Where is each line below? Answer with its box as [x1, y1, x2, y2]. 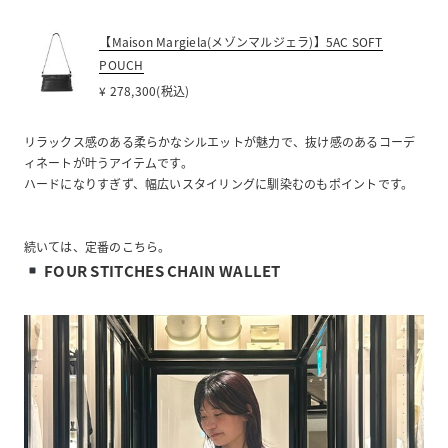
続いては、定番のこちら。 [23, 237, 171, 255]
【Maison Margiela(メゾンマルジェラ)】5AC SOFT [99, 32, 383, 50]
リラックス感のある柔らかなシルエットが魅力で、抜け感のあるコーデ [23, 132, 416, 150]
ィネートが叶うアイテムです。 [23, 153, 193, 171]
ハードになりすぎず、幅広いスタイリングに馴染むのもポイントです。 [23, 174, 414, 192]
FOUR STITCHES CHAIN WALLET [40, 259, 281, 281]
